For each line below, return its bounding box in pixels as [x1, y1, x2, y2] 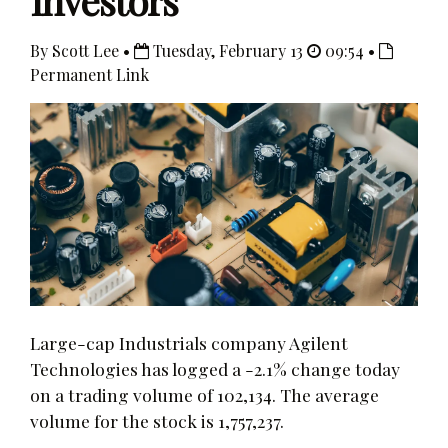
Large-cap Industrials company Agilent [30, 330, 348, 354]
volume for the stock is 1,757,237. [30, 408, 284, 432]
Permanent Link [30, 64, 149, 85]
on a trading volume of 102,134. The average [30, 382, 379, 406]
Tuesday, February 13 [149, 40, 307, 61]
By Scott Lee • [30, 40, 134, 61]
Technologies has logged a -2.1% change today [30, 356, 400, 380]
